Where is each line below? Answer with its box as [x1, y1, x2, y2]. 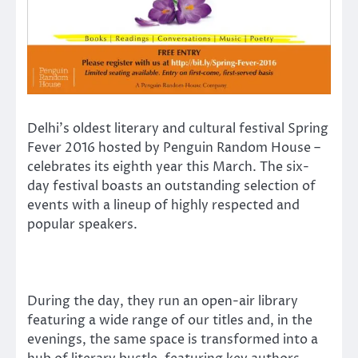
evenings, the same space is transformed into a [27, 330, 318, 348]
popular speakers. [27, 215, 137, 233]
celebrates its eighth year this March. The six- [27, 157, 309, 176]
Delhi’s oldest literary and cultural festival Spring [27, 119, 328, 137]
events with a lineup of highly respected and [27, 196, 300, 214]
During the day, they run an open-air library [27, 292, 298, 310]
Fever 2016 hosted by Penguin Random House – [27, 138, 320, 157]
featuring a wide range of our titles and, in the [27, 311, 312, 329]
